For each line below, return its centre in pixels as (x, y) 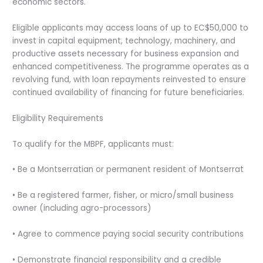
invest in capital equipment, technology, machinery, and (124, 41)
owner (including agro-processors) (82, 208)
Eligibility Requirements (58, 118)
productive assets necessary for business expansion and (126, 53)
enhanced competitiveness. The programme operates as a (131, 66)
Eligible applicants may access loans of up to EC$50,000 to (131, 28)
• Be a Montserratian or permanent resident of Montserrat (128, 170)
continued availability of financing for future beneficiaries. (129, 92)
